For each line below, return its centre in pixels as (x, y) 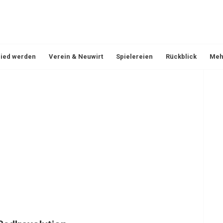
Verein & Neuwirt (76, 56)
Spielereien (134, 56)
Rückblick (181, 56)
